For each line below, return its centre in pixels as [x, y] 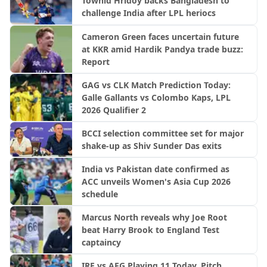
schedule [100, 194]
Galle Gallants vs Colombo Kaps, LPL [156, 97]
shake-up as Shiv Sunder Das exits [151, 145]
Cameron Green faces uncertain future [160, 36]
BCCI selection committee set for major [162, 133]
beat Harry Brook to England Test [150, 230]
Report [95, 61]
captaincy [101, 243]
